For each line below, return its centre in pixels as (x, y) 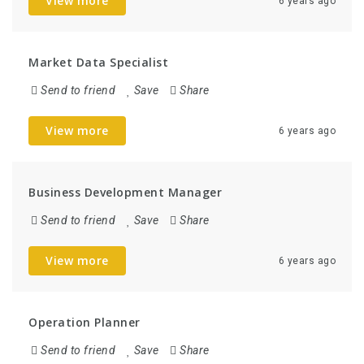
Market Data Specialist (98, 62)
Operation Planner (84, 322)
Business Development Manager (125, 192)
